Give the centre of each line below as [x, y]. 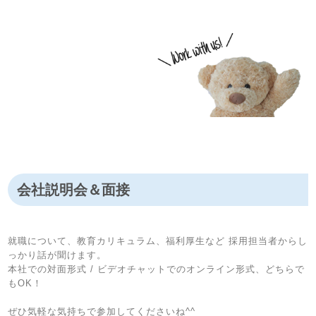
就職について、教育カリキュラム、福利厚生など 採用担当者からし [158, 241]
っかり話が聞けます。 [57, 255]
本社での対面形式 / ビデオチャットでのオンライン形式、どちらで [157, 269]
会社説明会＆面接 [73, 189]
